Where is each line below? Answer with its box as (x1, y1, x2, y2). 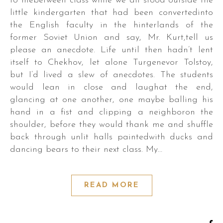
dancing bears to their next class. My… (10, 145, 162, 154)
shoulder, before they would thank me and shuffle (10, 120, 213, 129)
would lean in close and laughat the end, (10, 83, 213, 92)
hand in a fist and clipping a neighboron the (10, 108, 213, 117)
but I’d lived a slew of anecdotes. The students (10, 70, 213, 80)
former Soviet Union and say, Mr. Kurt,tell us (10, 33, 213, 42)
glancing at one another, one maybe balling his (10, 95, 213, 105)
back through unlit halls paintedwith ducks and (10, 132, 213, 142)
